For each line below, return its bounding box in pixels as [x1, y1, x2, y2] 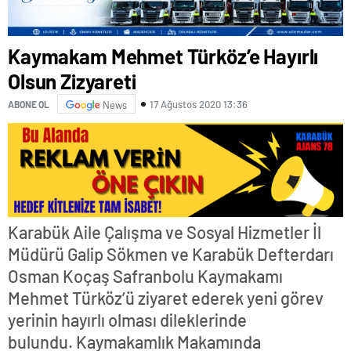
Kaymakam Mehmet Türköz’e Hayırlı [8, 44, 319, 69]
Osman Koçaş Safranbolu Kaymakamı [8, 266, 283, 287]
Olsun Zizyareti [8, 69, 136, 94]
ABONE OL [8, 98, 49, 110]
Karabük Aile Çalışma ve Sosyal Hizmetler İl [8, 222, 321, 243]
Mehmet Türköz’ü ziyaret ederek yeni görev [8, 288, 324, 309]
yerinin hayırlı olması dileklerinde [8, 309, 247, 331]
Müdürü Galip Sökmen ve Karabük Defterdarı [8, 244, 334, 265]
